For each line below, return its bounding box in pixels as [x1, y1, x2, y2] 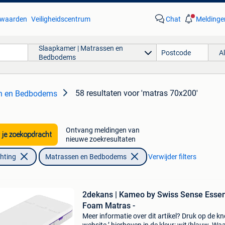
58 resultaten [75, 88, 122, 98]
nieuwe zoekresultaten [65, 135, 136, 143]
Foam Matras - [82, 201, 135, 210]
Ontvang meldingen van [65, 126, 140, 134]
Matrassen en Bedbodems [45, 153, 127, 161]
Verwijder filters [148, 153, 196, 161]
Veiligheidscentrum [31, 15, 90, 23]
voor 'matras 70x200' [124, 88, 198, 98]
